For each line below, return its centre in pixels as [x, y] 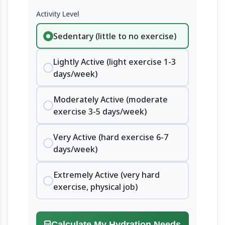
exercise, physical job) [95, 187]
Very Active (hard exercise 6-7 [110, 137]
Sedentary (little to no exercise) [115, 36]
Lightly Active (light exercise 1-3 [114, 62]
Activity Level [58, 14]
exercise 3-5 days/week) [100, 111]
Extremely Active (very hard [106, 175]
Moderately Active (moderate [110, 99]
